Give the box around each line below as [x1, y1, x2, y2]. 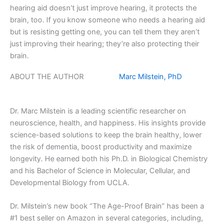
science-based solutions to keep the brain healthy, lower [10, 130, 202, 139]
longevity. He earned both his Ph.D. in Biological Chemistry [10, 154, 208, 163]
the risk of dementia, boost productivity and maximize [10, 142, 192, 151]
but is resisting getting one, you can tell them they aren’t [10, 27, 200, 37]
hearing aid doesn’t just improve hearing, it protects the [10, 3, 197, 13]
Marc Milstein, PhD [119, 72, 182, 82]
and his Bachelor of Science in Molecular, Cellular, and [10, 166, 190, 175]
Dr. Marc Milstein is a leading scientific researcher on [10, 106, 186, 115]
